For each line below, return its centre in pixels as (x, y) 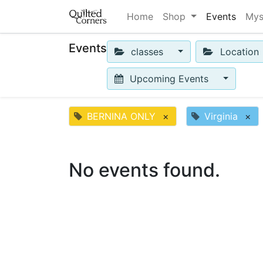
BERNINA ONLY (121, 116)
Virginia (221, 116)
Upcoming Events (169, 79)
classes (147, 52)
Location (239, 52)
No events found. (144, 170)
